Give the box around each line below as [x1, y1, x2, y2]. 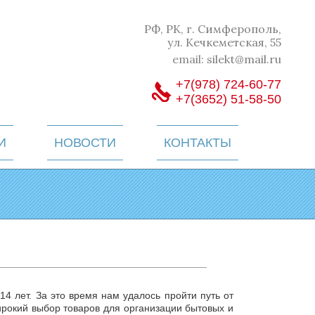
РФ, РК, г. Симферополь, [144, 22, 281, 36]
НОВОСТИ [53, 135, 116, 150]
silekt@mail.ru [207, 51, 281, 66]
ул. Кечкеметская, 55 [167, 35, 281, 49]
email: [172, 51, 207, 66]
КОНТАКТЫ [163, 135, 231, 150]
